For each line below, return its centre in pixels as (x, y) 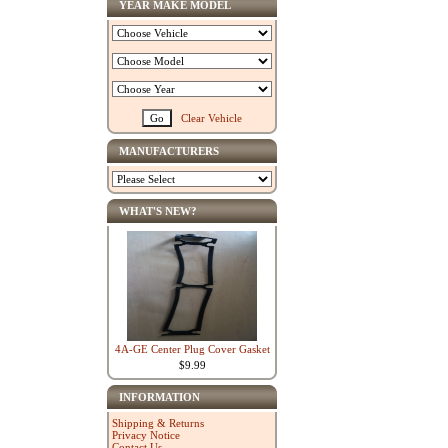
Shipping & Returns (158, 423)
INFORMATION (159, 397)
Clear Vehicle (211, 118)
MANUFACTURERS (169, 151)
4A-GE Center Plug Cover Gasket (192, 349)
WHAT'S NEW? (158, 211)
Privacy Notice (146, 435)
